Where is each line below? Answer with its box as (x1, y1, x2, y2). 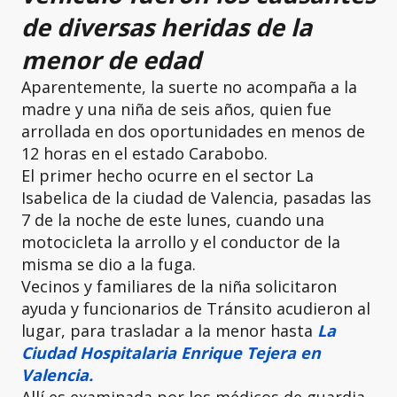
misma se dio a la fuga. (21, 253, 196, 276)
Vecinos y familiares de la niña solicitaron (21, 276, 337, 298)
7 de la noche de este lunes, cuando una (21, 209, 324, 231)
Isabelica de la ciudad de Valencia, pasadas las (21, 187, 371, 209)
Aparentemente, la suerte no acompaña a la (21, 76, 357, 98)
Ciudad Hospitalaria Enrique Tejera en (21, 342, 321, 364)
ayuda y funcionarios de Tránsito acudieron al (21, 298, 370, 320)
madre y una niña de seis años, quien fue (21, 98, 331, 121)
